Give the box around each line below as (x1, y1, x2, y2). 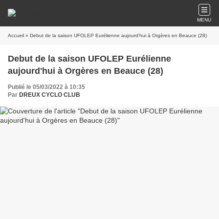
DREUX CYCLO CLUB (19, 91, 80, 98)
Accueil (8, 33, 24, 38)
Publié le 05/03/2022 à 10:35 (8, 84, 85, 90)
